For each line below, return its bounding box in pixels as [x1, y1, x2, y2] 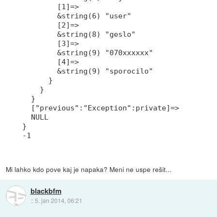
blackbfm [30, 186, 62, 197]
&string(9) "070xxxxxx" [22, 48, 154, 57]
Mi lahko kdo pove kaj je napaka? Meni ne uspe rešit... [6, 164, 172, 174]
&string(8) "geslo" [22, 30, 136, 39]
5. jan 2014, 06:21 [34, 196, 82, 205]
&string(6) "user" [22, 11, 132, 20]
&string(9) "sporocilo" [22, 66, 154, 76]
